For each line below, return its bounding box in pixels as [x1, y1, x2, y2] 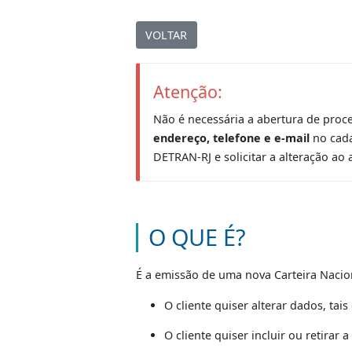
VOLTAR [161, 148, 208, 165]
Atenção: [170, 207, 247, 233]
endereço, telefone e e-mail [170, 262, 344, 279]
